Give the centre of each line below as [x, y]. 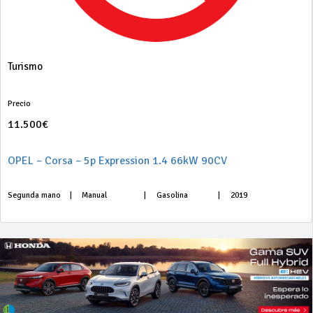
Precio [19, 104]
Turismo [25, 66]
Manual [95, 195]
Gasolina [172, 195]
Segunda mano [34, 195]
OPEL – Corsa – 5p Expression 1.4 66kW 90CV [117, 161]
